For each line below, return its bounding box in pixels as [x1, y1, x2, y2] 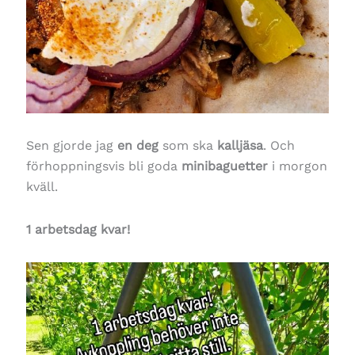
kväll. [25, 179, 58, 195]
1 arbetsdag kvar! [25, 222, 130, 238]
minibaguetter [181, 158, 268, 174]
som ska [158, 138, 217, 154]
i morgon [267, 158, 327, 174]
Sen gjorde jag [25, 138, 117, 154]
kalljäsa [216, 138, 263, 154]
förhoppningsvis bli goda [25, 158, 181, 174]
